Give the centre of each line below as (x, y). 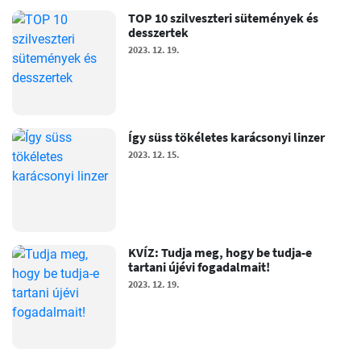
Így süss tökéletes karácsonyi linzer (227, 137)
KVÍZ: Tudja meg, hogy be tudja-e (220, 252)
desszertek (159, 33)
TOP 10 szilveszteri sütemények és (224, 18)
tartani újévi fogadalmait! (199, 266)
